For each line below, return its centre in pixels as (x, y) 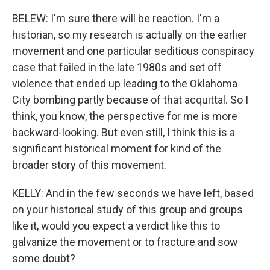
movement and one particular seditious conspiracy (133, 51)
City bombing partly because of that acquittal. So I (130, 100)
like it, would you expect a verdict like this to (116, 226)
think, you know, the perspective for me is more (125, 116)
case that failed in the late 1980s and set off (117, 67)
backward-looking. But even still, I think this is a (124, 132)
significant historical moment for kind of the (117, 149)
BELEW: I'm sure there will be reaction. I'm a (116, 18)
